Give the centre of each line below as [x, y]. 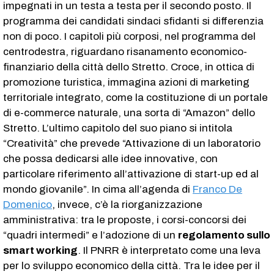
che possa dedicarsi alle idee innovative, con [110, 158]
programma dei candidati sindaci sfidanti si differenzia [133, 21]
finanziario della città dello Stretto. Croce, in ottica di [129, 67]
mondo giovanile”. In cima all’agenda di [98, 189]
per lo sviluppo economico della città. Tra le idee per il [131, 265]
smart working [40, 250]
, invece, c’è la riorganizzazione [127, 204]
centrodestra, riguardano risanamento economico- [125, 51]
